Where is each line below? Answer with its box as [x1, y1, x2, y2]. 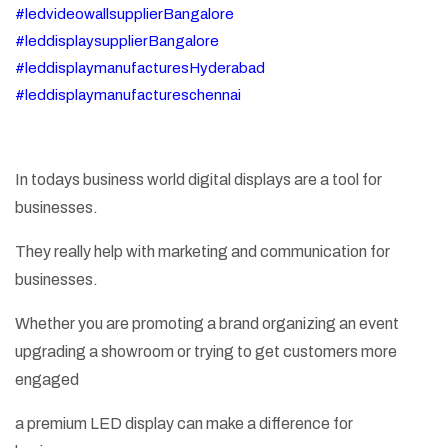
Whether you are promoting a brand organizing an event [15, 315, 399, 333]
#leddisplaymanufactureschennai [15, 87, 241, 104]
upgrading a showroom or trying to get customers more [15, 343, 397, 361]
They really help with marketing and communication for [15, 243, 390, 261]
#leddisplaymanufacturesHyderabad [15, 60, 265, 77]
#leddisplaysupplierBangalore [15, 33, 219, 50]
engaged [15, 371, 79, 389]
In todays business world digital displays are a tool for [15, 171, 382, 189]
